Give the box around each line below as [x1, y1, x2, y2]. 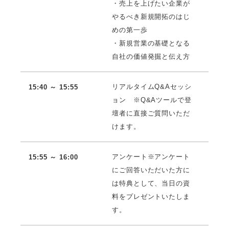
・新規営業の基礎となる [112, 39, 190, 47]
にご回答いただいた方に [112, 166, 190, 174]
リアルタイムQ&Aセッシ [112, 82, 192, 90]
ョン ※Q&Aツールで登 [112, 96, 192, 104]
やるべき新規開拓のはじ [112, 12, 190, 20]
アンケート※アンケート [112, 152, 190, 161]
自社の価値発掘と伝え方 [112, 52, 190, 60]
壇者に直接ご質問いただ [112, 109, 190, 117]
